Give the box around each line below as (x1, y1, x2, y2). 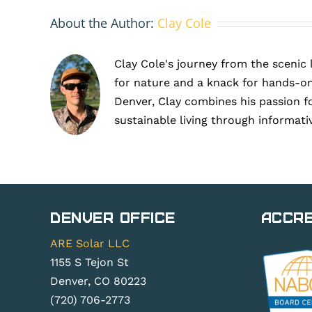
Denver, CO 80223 (50, 274, 146, 288)
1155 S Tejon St (50, 255, 129, 269)
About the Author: (50, 15, 157, 32)
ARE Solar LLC (50, 236, 130, 250)
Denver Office (50, 208, 175, 225)
